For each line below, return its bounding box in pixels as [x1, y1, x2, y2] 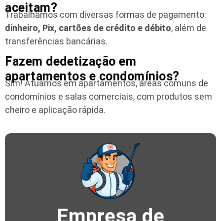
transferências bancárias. [5, 36, 108, 46]
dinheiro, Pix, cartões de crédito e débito [5, 22, 171, 33]
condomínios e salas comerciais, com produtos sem [5, 91, 212, 102]
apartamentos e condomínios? [5, 69, 180, 84]
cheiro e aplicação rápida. [5, 105, 106, 115]
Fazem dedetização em [5, 54, 136, 69]
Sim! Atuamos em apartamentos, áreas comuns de [5, 78, 208, 89]
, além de [171, 22, 206, 33]
